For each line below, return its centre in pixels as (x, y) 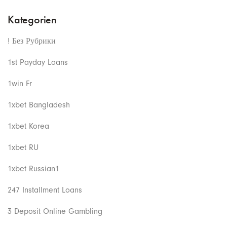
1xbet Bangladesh (39, 105)
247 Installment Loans (45, 190)
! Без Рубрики (32, 41)
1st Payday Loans (38, 62)
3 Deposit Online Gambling (55, 211)
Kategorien (32, 19)
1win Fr (20, 83)
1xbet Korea (28, 126)
